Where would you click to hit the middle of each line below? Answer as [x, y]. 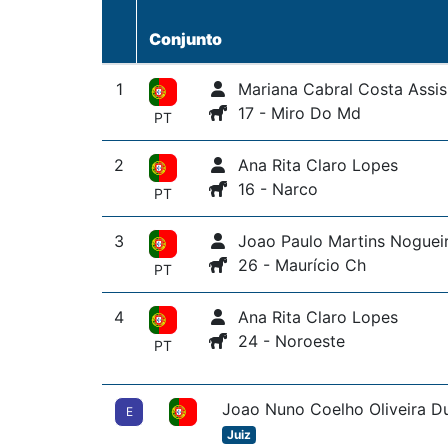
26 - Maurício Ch [297, 264]
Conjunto [185, 38]
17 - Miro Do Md [294, 112]
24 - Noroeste [286, 340]
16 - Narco [273, 188]
